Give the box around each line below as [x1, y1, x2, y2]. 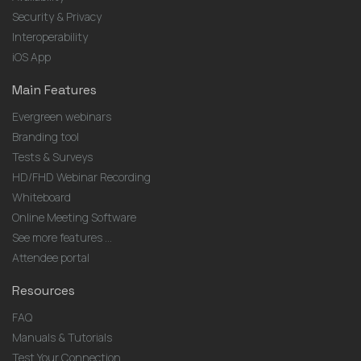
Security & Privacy [12, 9, 102, 24]
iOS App [12, 49, 51, 64]
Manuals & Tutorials [12, 330, 112, 345]
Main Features [12, 81, 97, 98]
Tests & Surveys [12, 149, 93, 164]
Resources [12, 282, 75, 299]
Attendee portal [12, 250, 89, 265]
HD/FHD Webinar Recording [12, 169, 151, 185]
